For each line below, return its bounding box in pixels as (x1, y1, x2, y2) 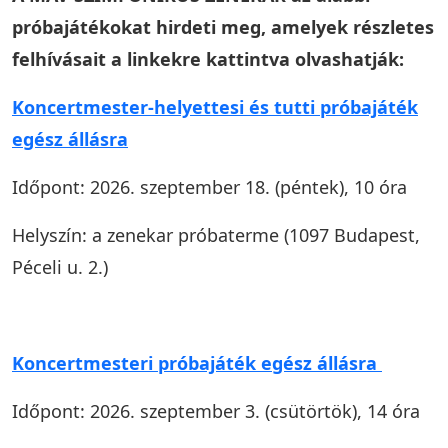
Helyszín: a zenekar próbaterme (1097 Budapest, (12, 223, 420, 247)
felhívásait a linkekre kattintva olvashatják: (12, 47, 409, 71)
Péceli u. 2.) (12, 255, 108, 279)
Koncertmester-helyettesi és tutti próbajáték (12, 95, 418, 119)
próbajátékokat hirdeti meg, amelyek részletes (12, 15, 434, 39)
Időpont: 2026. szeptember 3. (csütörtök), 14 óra (12, 399, 425, 423)
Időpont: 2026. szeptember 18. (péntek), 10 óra (12, 175, 407, 199)
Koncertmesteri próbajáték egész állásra (12, 351, 382, 375)
